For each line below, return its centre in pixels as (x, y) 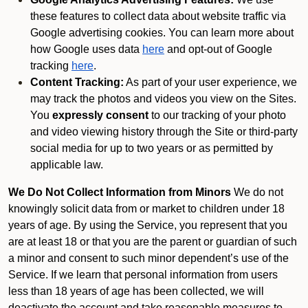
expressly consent (100, 115)
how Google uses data (85, 49)
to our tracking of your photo (217, 115)
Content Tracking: (77, 82)
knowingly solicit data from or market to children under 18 (146, 209)
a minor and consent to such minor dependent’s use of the (148, 258)
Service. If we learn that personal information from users (143, 275)
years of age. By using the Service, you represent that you (148, 225)
